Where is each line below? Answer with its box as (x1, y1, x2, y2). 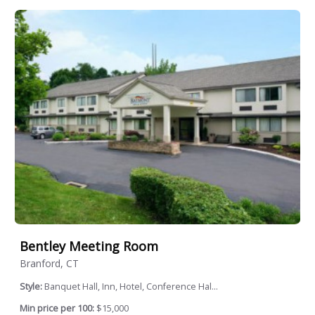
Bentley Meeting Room (20, 238, 158, 255)
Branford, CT (20, 257, 79, 271)
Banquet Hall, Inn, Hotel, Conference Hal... (44, 281, 218, 293)
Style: (20, 281, 44, 293)
